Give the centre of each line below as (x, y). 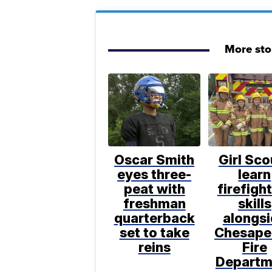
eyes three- (155, 175)
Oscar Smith (155, 160)
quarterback (154, 218)
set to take (154, 233)
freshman (154, 204)
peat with (154, 189)
